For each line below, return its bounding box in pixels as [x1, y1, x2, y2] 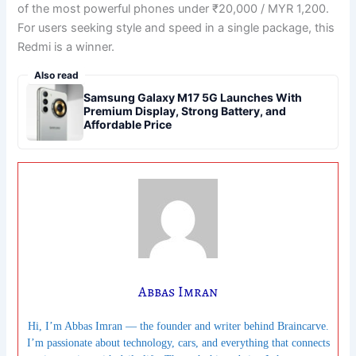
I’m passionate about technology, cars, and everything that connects [26, 337, 330, 350]
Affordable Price [83, 117, 172, 131]
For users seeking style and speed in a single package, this [17, 20, 335, 35]
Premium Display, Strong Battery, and [83, 103, 287, 118]
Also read [34, 69, 79, 82]
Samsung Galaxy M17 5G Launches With [83, 90, 303, 104]
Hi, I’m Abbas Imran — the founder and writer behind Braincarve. [27, 320, 329, 333]
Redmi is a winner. [17, 39, 115, 54]
